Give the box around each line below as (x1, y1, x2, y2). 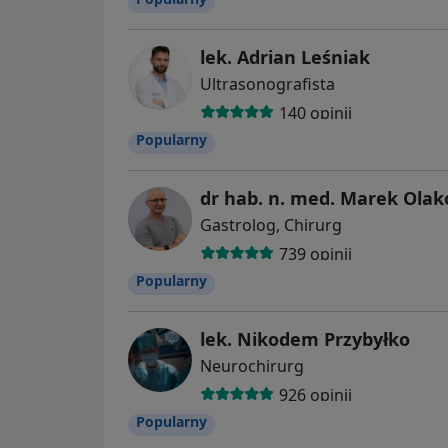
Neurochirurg (200, 355, 304, 378)
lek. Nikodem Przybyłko (200, 327, 410, 352)
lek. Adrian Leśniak (200, 45, 370, 70)
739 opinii (278, 242, 352, 265)
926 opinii (278, 383, 352, 406)
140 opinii (278, 101, 352, 124)
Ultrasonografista (200, 73, 335, 96)
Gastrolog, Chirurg (200, 214, 342, 237)
